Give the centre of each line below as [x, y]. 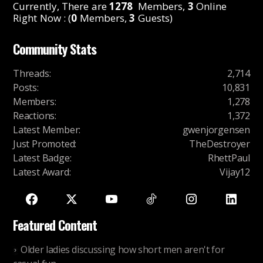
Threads [31, 74]
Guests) [154, 18]
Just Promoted [44, 144]
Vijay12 [235, 172]
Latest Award [41, 172]
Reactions [34, 116]
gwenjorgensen [216, 130]
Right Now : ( [42, 18]
